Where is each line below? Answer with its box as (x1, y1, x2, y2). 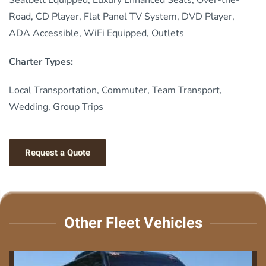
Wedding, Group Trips (9, 100, 103, 113)
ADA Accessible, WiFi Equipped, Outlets (9, 26, 184, 40)
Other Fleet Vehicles (64, 211, 202, 235)
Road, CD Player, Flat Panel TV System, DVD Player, (9, 9, 235, 23)
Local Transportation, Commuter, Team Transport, (9, 83, 222, 97)
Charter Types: (9, 55, 73, 68)
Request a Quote (25, 145, 90, 159)
